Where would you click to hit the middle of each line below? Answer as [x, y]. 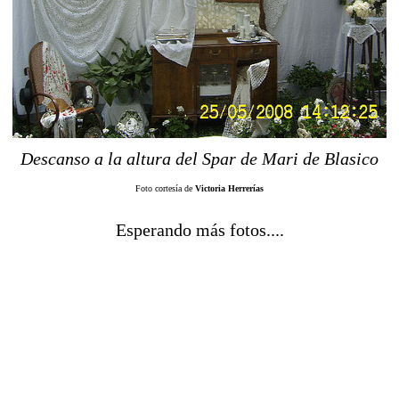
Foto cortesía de [165, 188]
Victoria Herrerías [229, 188]
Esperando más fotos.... [199, 229]
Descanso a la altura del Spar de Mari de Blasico [199, 158]
